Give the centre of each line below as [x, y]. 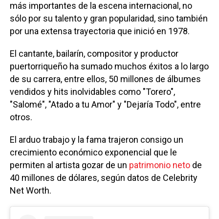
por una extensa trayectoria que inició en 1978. [100, 31]
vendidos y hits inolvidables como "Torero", [92, 91]
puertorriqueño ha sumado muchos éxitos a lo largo [109, 66]
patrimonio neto [160, 165]
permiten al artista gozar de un [69, 165]
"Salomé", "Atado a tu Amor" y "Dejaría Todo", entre [105, 104]
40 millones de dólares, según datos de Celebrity [104, 177]
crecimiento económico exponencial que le [93, 152]
